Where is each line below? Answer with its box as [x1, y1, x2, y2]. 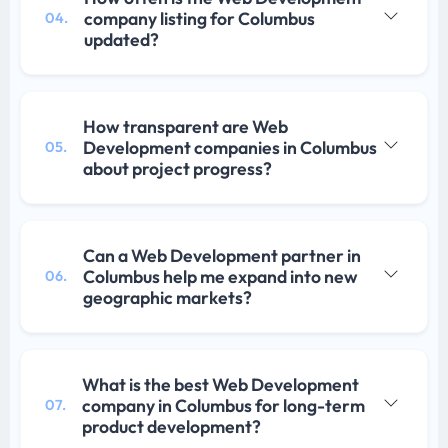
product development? [82, 414, 261, 438]
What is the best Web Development [82, 372, 359, 396]
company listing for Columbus [84, 6, 315, 30]
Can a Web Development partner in [83, 243, 361, 267]
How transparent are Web [83, 114, 288, 138]
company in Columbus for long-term [82, 393, 365, 417]
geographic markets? [83, 285, 252, 309]
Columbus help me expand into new [83, 264, 358, 288]
